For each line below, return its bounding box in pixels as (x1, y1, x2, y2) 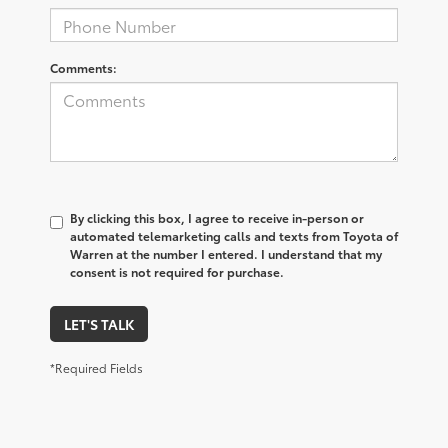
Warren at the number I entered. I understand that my (70, 245, 382, 263)
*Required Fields (50, 359, 143, 377)
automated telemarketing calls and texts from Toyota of (70, 227, 398, 245)
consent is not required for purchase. (70, 263, 284, 281)
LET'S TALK (64, 314, 134, 335)
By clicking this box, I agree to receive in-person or (70, 209, 364, 227)
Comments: (50, 59, 117, 77)
